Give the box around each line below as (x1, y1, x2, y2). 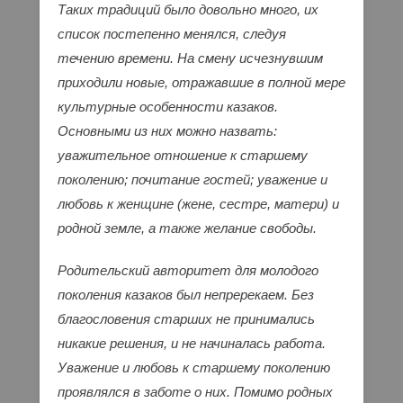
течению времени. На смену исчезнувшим (58, 50, 323, 67)
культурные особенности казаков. (58, 99, 278, 115)
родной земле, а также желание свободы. (58, 220, 317, 237)
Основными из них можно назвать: (58, 123, 277, 139)
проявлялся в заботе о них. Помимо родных (58, 384, 333, 400)
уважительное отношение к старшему (58, 148, 308, 164)
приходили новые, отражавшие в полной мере (58, 75, 345, 91)
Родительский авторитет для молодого (58, 263, 318, 279)
